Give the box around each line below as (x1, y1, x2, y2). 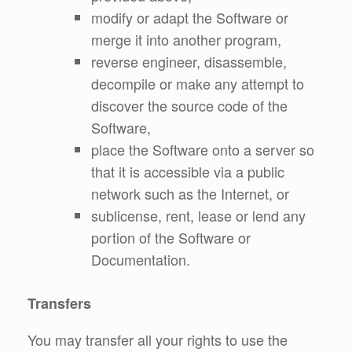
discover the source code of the (91, 94, 288, 115)
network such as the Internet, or (91, 182, 289, 203)
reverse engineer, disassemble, (91, 50, 287, 71)
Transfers (27, 292, 91, 313)
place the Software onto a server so (91, 138, 314, 159)
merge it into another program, (91, 28, 281, 49)
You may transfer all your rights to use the (27, 328, 288, 350)
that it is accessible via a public (91, 160, 284, 181)
